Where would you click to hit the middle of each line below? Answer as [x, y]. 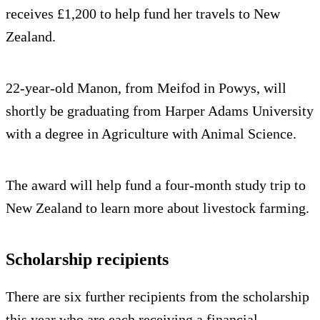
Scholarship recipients [87, 260]
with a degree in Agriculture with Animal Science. [151, 134]
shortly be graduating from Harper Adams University [160, 111]
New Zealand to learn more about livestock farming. [157, 208]
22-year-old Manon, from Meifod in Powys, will [146, 88]
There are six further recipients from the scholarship [157, 297]
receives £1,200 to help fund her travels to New [143, 14]
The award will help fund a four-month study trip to [156, 185]
